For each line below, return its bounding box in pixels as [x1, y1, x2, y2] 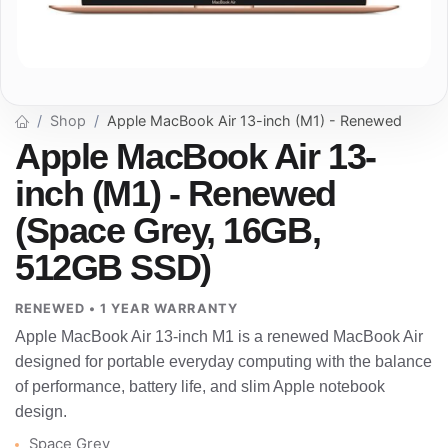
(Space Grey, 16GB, [15, 210, 321, 251]
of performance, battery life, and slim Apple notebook [15, 378, 385, 396]
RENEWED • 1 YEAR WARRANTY [15, 301, 238, 317]
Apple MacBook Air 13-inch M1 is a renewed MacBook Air [15, 328, 423, 346]
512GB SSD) [15, 247, 211, 288]
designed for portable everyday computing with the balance [15, 353, 432, 371]
